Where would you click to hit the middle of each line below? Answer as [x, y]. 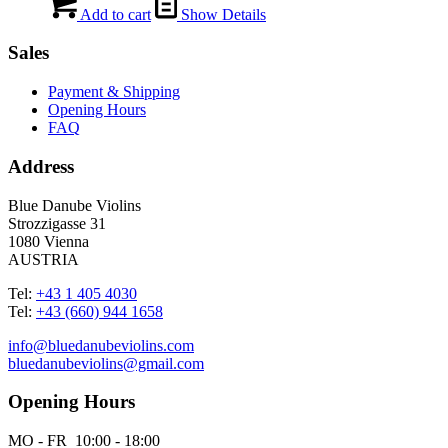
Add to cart [114, 14]
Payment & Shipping [114, 92]
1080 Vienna [48, 241]
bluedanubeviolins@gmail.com [106, 363]
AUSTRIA [43, 259]
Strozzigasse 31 [57, 223]
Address [41, 166]
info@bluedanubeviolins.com [101, 345]
